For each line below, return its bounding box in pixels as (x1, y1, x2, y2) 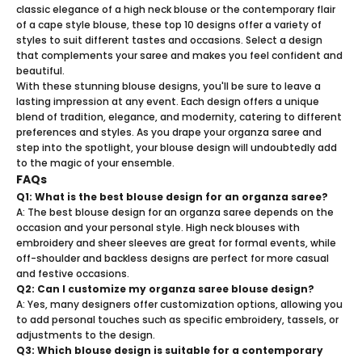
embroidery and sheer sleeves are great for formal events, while (16, 235, 336, 250)
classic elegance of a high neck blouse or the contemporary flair (16, 2, 335, 16)
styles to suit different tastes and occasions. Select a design (16, 32, 322, 47)
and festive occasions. (16, 266, 129, 280)
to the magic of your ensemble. (16, 155, 175, 170)
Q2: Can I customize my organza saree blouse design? (16, 281, 314, 296)
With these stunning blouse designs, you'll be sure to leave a (16, 78, 321, 93)
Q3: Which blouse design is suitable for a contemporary (16, 343, 323, 357)
